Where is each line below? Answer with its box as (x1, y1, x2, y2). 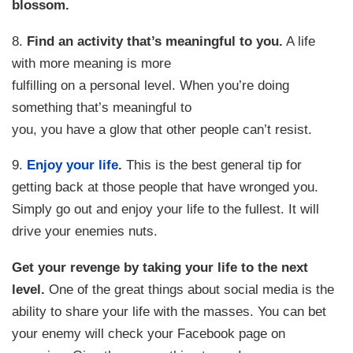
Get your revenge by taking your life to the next (12, 258, 309, 275)
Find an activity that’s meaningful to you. (27, 32, 284, 49)
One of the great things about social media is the (45, 281, 335, 297)
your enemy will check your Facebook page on (12, 325, 286, 341)
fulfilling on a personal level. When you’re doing (12, 76, 290, 93)
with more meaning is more (12, 54, 172, 71)
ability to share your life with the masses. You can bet (12, 303, 327, 319)
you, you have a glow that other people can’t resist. (12, 121, 313, 137)
